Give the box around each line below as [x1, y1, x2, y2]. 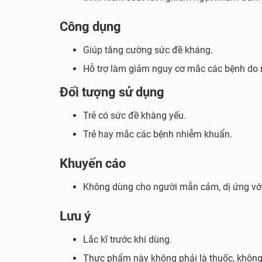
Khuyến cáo [60, 156, 126, 171]
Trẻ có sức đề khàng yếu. [83, 110, 186, 121]
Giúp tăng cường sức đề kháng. [83, 44, 213, 56]
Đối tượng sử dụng [60, 85, 164, 99]
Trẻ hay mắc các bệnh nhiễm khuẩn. [83, 129, 232, 140]
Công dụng [60, 19, 121, 34]
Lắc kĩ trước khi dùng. [83, 234, 172, 245]
